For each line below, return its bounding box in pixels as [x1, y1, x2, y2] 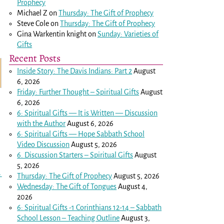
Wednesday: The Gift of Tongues [17, 182, 117, 190]
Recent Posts [9, 50, 60, 65]
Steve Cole [17, 19, 49, 27]
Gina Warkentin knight [17, 29, 87, 38]
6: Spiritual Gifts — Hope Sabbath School [17, 129, 145, 138]
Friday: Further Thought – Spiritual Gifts [17, 87, 139, 96]
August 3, [121, 213, 150, 222]
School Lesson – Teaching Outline [17, 213, 120, 222]
